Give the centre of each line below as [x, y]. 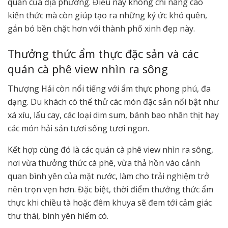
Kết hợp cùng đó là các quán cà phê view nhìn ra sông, [110, 150]
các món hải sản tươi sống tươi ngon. [78, 129]
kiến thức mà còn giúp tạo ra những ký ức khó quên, [107, 16]
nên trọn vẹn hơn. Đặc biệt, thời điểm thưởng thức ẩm [110, 190]
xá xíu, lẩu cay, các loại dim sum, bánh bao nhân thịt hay [113, 115]
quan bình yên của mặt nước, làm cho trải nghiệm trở [108, 176]
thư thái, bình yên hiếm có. [58, 216]
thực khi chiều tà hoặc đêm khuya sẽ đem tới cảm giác [110, 203]
